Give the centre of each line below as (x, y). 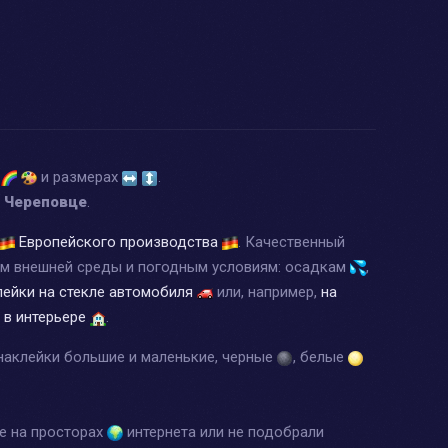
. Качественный (291, 241)
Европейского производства (118, 241)
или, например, (267, 291)
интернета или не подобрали (223, 431)
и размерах (79, 176)
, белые (320, 356)
